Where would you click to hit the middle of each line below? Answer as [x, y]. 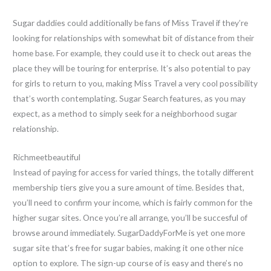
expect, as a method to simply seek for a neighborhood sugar [125, 114]
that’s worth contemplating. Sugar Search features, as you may [129, 99]
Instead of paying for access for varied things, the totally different [134, 172]
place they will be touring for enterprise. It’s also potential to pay [132, 68]
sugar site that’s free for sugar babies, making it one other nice [128, 247]
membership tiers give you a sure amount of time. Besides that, [129, 187]
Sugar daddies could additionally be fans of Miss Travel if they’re [131, 23]
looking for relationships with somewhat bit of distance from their [134, 38]
